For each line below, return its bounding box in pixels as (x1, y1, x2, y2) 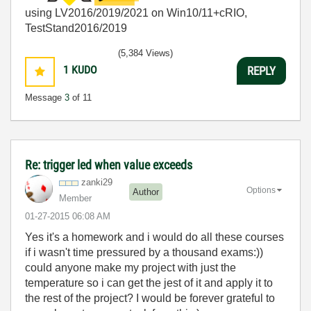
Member (59, 193, 92, 203)
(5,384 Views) (118, 48, 173, 58)
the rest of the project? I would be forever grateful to (25, 292, 275, 304)
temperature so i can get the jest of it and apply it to (25, 277, 273, 289)
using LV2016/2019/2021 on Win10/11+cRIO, (25, 7, 247, 19)
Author (133, 186, 159, 197)
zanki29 (81, 177, 112, 187)
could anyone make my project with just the (25, 262, 236, 274)
